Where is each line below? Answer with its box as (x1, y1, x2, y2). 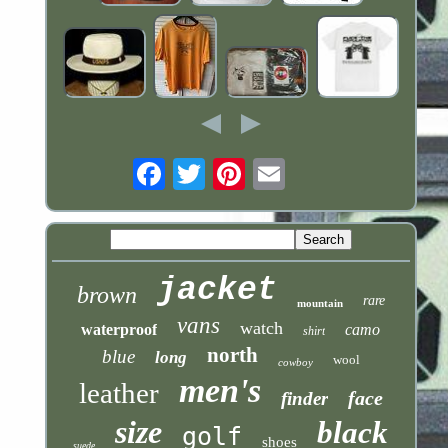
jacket (156, 271, 277, 309)
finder (280, 387, 328, 409)
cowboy (277, 355, 313, 368)
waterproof (81, 320, 158, 338)
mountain (296, 296, 343, 309)
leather (78, 376, 159, 409)
